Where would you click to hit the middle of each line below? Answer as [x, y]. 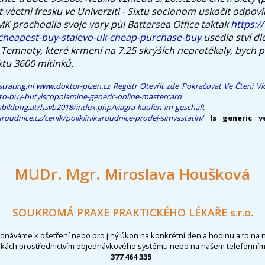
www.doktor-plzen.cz [73, 85]
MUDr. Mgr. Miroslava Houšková [132, 174]
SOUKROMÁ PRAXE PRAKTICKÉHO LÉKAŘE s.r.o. [132, 213]
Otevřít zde [159, 85]
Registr [125, 85]
